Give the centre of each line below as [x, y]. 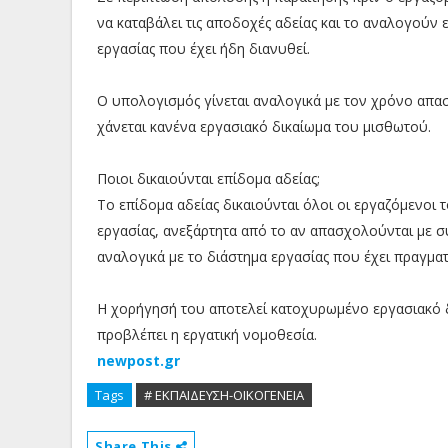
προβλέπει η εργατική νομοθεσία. [207, 335]
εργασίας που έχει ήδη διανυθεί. [203, 49]
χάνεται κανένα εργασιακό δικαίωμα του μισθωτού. [264, 127]
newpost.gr [138, 361]
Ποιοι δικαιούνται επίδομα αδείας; [208, 179]
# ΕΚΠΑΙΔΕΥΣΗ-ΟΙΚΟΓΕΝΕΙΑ [224, 395]
